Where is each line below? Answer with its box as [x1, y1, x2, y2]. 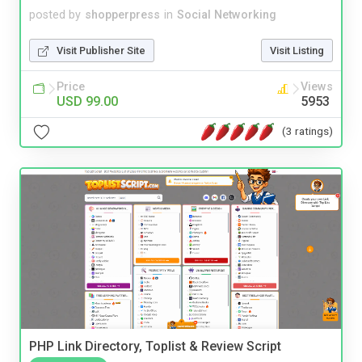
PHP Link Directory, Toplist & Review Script [29, 339, 281, 355]
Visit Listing [270, 44, 324, 57]
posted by [29, 7, 81, 22]
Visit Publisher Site [57, 44, 145, 57]
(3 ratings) [282, 124, 333, 137]
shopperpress [85, 7, 160, 22]
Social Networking [177, 7, 276, 22]
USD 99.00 [57, 93, 118, 109]
